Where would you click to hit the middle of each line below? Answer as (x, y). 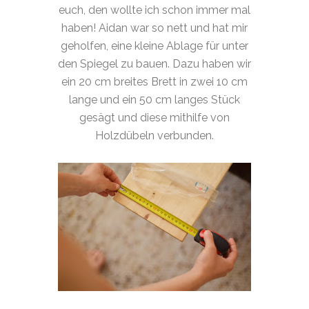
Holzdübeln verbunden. (154, 135)
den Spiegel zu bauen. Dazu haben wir (154, 63)
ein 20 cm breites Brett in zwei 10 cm (154, 81)
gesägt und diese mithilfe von (154, 117)
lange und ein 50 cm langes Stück (154, 99)
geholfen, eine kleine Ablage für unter (154, 46)
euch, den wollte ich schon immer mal (154, 10)
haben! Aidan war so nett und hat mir (154, 28)
